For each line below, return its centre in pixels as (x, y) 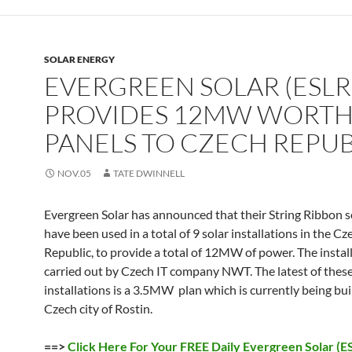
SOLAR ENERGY (79, 59)
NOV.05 (74, 173)
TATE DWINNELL (149, 173)
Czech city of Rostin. (98, 308)
